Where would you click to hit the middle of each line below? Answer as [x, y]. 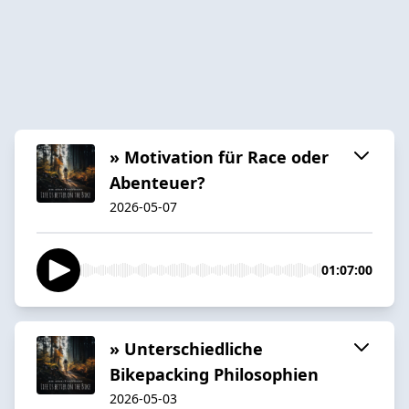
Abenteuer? [157, 182]
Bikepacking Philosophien [214, 374]
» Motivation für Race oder [219, 157]
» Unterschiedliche [186, 348]
